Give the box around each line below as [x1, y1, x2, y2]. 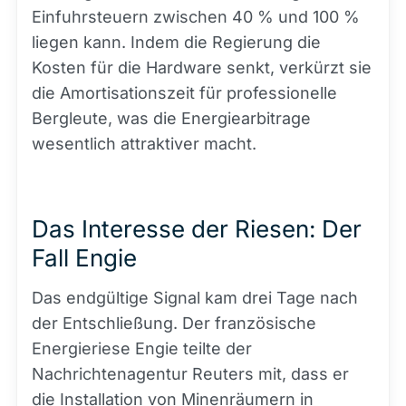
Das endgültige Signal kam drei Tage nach [32, 288, 358, 307]
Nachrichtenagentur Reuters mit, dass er [32, 364, 349, 383]
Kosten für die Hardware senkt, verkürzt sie [32, 58, 372, 77]
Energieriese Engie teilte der [32, 339, 252, 358]
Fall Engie [32, 244, 137, 272]
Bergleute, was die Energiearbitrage [32, 109, 311, 128]
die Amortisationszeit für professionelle [32, 83, 337, 102]
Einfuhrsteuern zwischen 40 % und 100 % [32, 7, 360, 26]
